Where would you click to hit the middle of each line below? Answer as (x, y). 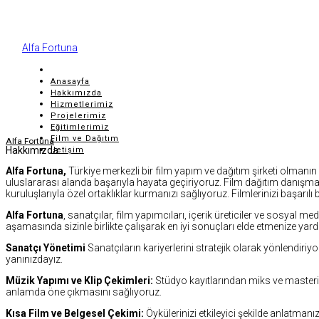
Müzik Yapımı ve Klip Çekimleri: (79, 280)
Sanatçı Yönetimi (46, 247)
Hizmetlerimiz (82, 104)
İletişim (67, 150)
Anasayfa (70, 81)
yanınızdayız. (34, 259)
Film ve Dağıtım (85, 138)
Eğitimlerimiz (80, 127)
